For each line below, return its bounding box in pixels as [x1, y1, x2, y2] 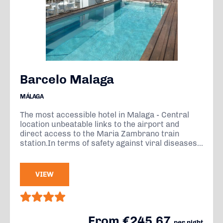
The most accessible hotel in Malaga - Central [20, 110, 189, 119]
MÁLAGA [20, 93, 44, 100]
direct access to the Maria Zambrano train [20, 129, 179, 138]
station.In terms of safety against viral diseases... [20, 138, 203, 148]
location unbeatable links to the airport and [20, 119, 179, 129]
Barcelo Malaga [20, 72, 114, 87]
